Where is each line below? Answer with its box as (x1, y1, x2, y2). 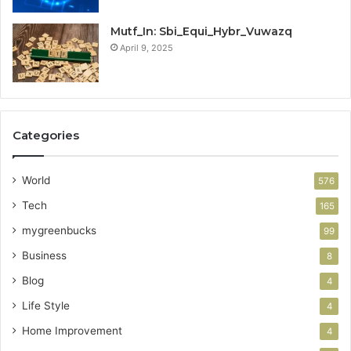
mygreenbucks (22, 223, 96, 237)
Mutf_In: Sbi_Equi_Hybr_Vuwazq (110, 24, 292, 38)
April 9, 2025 (120, 42, 173, 53)
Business (22, 248, 67, 262)
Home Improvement (22, 324, 122, 337)
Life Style (22, 299, 70, 312)
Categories (13, 127, 79, 143)
